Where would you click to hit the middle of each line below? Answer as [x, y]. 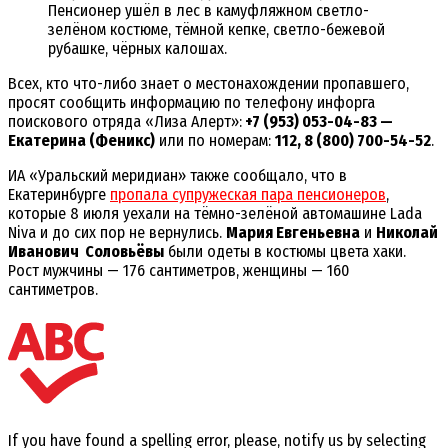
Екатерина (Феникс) [81, 141]
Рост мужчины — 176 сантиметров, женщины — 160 [178, 271]
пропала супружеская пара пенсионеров [248, 195]
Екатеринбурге [59, 195]
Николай [407, 233]
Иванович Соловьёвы [86, 252]
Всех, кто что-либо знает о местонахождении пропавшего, [208, 84]
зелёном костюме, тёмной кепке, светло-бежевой [216, 30]
